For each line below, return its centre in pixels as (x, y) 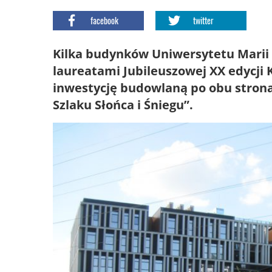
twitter (203, 20)
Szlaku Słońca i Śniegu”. (123, 105)
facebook (104, 20)
